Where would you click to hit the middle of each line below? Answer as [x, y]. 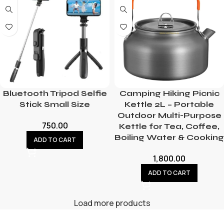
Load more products [112, 203]
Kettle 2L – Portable [169, 104]
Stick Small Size [55, 104]
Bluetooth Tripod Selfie [55, 93]
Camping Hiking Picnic [169, 93]
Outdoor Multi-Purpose [169, 115]
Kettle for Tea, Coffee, [169, 126]
